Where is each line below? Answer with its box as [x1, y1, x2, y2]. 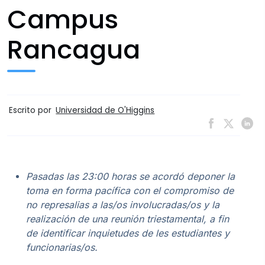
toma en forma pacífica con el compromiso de [26, 184, 234, 196]
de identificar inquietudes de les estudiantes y [26, 227, 230, 239]
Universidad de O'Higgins [56, 105, 155, 117]
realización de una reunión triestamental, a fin [26, 212, 229, 225]
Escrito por [9, 104, 54, 116]
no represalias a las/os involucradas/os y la [26, 198, 219, 211]
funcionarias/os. [26, 241, 98, 253]
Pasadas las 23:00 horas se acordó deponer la [26, 170, 235, 182]
